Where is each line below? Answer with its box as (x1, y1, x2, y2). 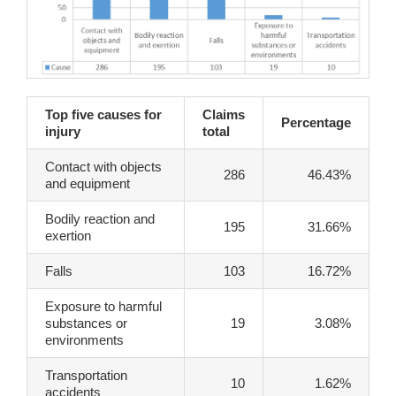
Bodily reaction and (45, 211, 155, 227)
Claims (202, 107, 245, 123)
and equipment (45, 176, 130, 192)
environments (45, 332, 124, 348)
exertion (45, 228, 91, 244)
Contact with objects (45, 159, 162, 175)
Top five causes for (45, 107, 162, 123)
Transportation (45, 368, 127, 384)
